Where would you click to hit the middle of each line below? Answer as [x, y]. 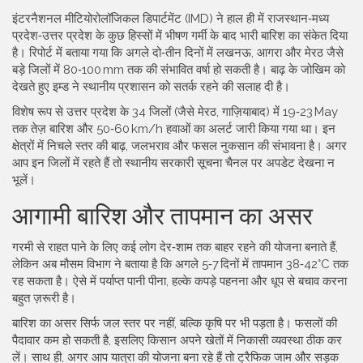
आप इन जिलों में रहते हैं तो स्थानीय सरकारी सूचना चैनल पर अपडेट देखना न [173, 163]
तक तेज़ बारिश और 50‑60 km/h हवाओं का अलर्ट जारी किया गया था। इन [174, 129]
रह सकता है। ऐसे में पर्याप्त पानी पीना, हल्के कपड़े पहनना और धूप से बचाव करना [179, 281]
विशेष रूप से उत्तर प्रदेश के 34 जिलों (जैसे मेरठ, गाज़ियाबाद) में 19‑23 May [175, 112]
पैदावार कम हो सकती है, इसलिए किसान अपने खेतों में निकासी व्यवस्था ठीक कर [177, 340]
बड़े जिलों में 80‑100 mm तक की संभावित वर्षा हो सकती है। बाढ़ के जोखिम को [179, 70]
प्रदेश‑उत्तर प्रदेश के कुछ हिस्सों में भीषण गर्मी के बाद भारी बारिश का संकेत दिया [180, 36]
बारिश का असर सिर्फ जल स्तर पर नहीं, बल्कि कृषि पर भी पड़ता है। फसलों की [175, 323]
